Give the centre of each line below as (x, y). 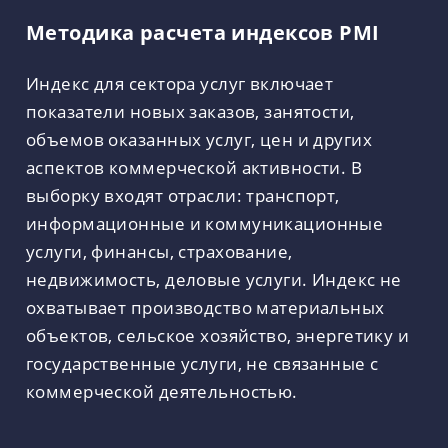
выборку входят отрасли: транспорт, (183, 195)
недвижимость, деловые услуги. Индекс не (214, 279)
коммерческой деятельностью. (162, 391)
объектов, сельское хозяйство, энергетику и (218, 335)
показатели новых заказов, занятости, (190, 111)
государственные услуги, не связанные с (202, 363)
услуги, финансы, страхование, (159, 251)
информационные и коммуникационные (205, 223)
